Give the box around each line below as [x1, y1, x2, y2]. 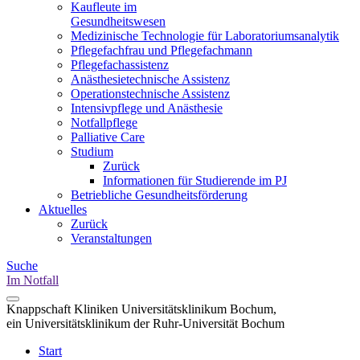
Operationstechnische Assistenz [71, 87, 230, 100]
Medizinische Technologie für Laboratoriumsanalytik [71, 29, 339, 43]
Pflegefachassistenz [71, 58, 169, 72]
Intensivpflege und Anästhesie [71, 101, 223, 115]
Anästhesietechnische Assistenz [71, 72, 230, 86]
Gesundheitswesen [71, 14, 166, 28]
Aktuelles [39, 202, 87, 216]
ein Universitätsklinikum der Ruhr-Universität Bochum [6, 317, 284, 330]
